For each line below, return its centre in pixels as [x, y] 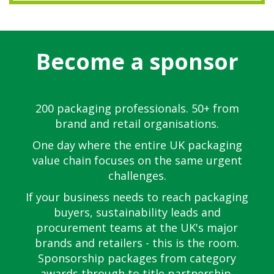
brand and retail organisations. [137, 124]
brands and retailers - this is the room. [137, 243]
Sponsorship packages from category [137, 258]
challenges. [137, 176]
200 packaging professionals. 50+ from [137, 109]
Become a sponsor [137, 62]
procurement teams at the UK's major [137, 228]
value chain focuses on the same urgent [137, 161]
